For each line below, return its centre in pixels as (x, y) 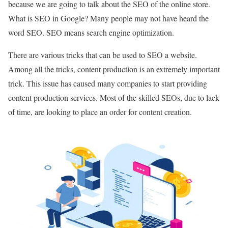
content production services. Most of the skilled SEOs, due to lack (114, 98)
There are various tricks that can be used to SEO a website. (103, 55)
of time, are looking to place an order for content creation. (100, 112)
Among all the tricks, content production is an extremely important (114, 69)
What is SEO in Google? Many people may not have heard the (108, 18)
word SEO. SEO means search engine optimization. (91, 33)
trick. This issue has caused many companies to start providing (108, 83)
